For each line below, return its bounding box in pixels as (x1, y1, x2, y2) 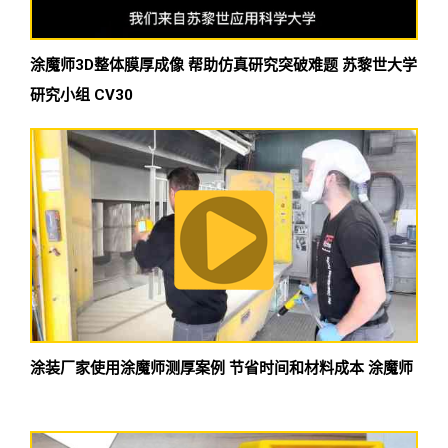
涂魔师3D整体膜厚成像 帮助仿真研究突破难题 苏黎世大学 (30, 56, 417, 75)
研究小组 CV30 (30, 86, 133, 105)
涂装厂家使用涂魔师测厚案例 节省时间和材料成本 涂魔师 (30, 358, 413, 377)
